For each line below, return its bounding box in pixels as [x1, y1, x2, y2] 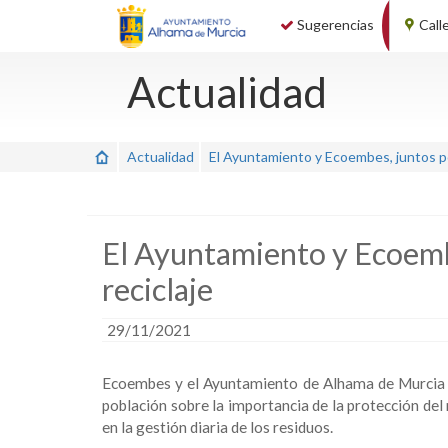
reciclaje [102, 271, 213, 308]
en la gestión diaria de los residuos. [102, 418, 333, 436]
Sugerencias [296, 16, 374, 33]
